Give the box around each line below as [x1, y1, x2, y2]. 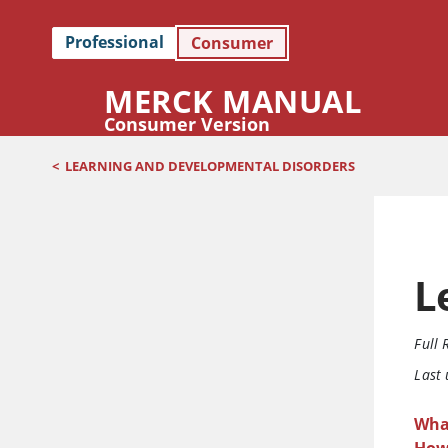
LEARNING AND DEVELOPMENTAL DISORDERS [65, 157, 355, 176]
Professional [65, 31, 164, 54]
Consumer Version [104, 111, 270, 136]
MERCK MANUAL [104, 79, 362, 122]
